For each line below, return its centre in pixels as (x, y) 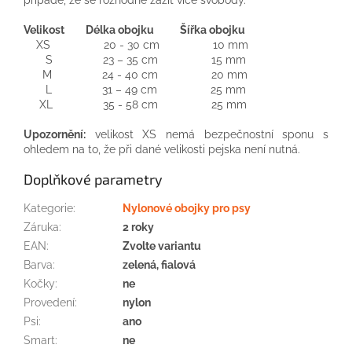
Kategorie (48, 209)
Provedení (49, 303)
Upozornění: (55, 135)
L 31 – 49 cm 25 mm (135, 90)
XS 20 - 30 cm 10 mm (136, 45)
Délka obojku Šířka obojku (165, 30)
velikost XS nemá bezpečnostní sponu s (207, 135)
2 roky (138, 227)
